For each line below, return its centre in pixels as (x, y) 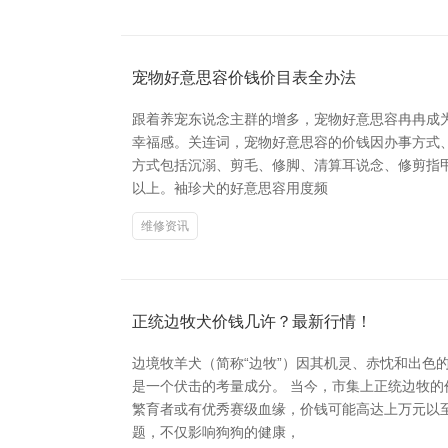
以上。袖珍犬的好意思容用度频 (230, 187)
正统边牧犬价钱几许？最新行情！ (252, 321)
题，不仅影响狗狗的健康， (216, 431)
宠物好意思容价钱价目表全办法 (244, 77)
